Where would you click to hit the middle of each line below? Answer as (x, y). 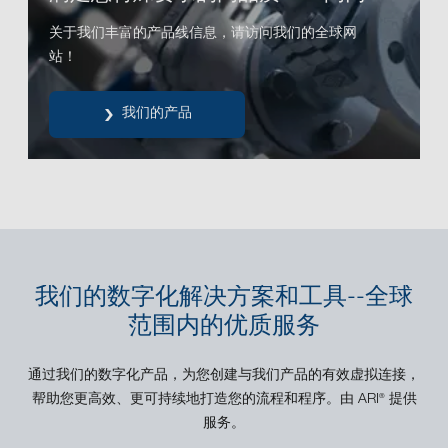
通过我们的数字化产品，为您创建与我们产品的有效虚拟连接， (224, 376)
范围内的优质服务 (224, 328)
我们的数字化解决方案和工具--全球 (224, 299)
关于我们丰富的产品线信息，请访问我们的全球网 (203, 34)
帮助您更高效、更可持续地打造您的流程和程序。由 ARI (205, 400)
